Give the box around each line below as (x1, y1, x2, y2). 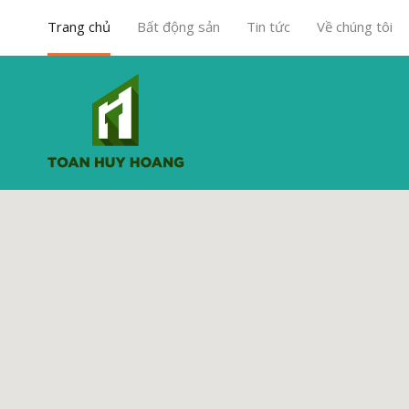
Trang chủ (47, 17, 110, 36)
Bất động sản (137, 17, 220, 36)
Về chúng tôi (317, 17, 393, 36)
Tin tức (246, 17, 290, 36)
